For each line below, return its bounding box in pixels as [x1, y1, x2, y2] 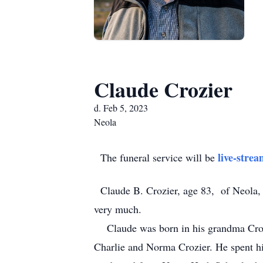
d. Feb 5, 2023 [94, 102, 148, 114]
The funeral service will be [94, 150, 218, 164]
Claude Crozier [94, 74, 232, 104]
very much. [94, 202, 141, 216]
